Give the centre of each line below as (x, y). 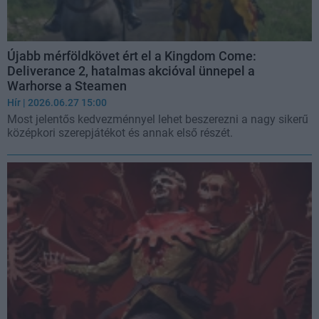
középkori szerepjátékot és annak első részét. (120, 133)
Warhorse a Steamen (67, 86)
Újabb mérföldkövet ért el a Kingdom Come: (132, 56)
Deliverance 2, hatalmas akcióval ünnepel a (131, 71)
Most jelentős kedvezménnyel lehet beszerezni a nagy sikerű (158, 120)
